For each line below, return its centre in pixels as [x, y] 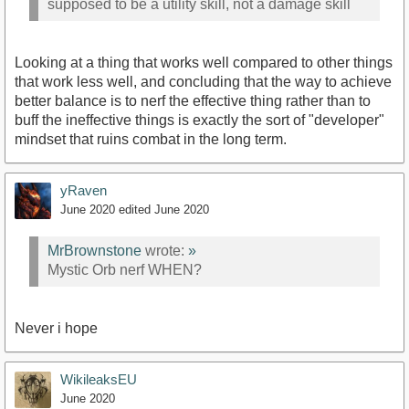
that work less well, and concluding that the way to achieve [203, 82]
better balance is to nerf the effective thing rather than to [193, 101]
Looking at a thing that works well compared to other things [204, 63]
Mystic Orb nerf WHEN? [125, 269]
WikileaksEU [99, 380]
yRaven [84, 191]
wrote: [165, 250]
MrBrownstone [94, 250]
